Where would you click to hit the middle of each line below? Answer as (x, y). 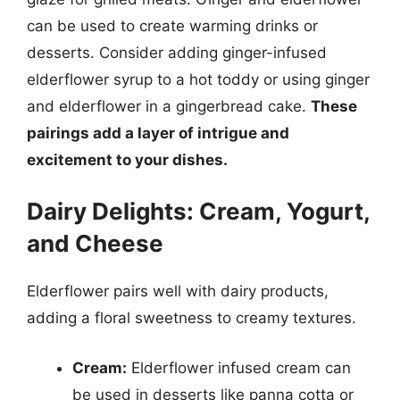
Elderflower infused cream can (239, 367)
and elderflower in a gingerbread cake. (169, 106)
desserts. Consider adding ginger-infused (177, 52)
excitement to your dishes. (127, 159)
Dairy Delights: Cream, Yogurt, (198, 211)
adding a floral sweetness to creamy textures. (192, 318)
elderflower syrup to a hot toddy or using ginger (198, 79)
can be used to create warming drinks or (172, 25)
